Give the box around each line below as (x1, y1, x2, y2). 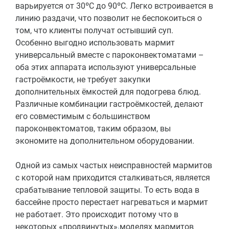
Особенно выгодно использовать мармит (15, 38, 175, 48)
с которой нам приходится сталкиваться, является (15, 173, 210, 182)
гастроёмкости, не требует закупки (15, 75, 150, 84)
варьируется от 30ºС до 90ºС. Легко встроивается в (15, 1, 213, 11)
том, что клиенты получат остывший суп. (15, 26, 173, 35)
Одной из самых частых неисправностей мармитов (15, 161, 212, 170)
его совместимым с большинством (15, 111, 150, 121)
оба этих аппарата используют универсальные (15, 62, 196, 72)
